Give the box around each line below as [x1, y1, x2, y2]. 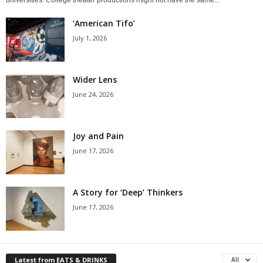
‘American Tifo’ [73, 17, 135, 29]
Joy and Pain [73, 130, 124, 141]
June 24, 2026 [73, 89, 113, 99]
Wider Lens [73, 73, 117, 85]
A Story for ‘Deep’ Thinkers [73, 186, 183, 198]
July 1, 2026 [73, 33, 107, 42]
